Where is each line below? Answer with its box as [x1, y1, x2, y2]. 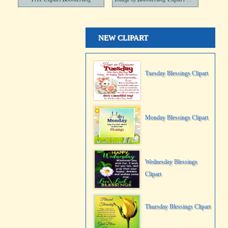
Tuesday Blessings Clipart [145, 70, 208, 77]
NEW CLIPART [98, 34, 148, 42]
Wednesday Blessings [145, 158, 197, 165]
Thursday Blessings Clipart [145, 203, 211, 210]
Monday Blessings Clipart [145, 114, 208, 121]
